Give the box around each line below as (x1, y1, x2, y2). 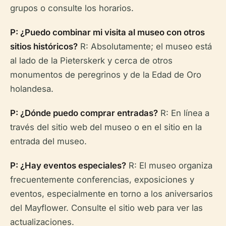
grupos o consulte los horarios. (10, 3, 134, 13)
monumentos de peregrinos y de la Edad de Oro (10, 69, 201, 80)
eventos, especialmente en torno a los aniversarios (10, 188, 213, 199)
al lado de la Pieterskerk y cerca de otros (10, 55, 173, 66)
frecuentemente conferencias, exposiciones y (10, 174, 194, 185)
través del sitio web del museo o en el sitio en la (10, 122, 202, 132)
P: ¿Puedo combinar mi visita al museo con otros (10, 27, 205, 37)
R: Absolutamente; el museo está (78, 41, 212, 51)
